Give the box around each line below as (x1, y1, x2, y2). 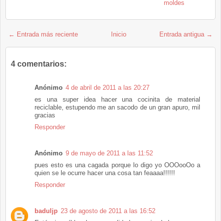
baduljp (35, 207, 58, 215)
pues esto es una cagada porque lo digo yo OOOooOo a (35, 161, 200, 169)
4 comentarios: (11, 59, 67, 68)
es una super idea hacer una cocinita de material (35, 95, 200, 103)
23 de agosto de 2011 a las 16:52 (61, 207, 155, 215)
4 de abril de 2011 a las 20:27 (66, 83, 149, 91)
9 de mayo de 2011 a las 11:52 (66, 149, 153, 157)
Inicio (111, 30, 126, 38)
